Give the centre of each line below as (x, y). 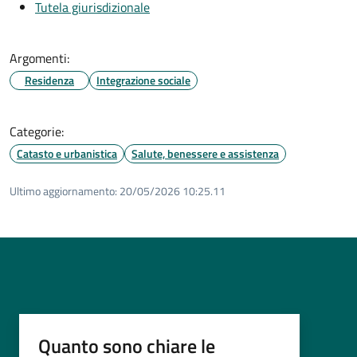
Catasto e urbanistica (67, 154)
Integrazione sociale (143, 80)
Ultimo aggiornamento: (63, 191)
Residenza (49, 80)
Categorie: (37, 132)
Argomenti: (39, 59)
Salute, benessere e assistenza (205, 154)
